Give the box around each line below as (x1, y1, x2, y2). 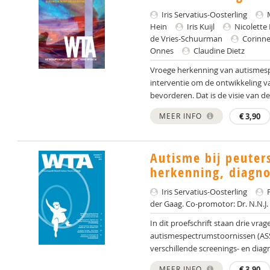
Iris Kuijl (185, 21, 215, 32)
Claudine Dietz (192, 45, 245, 56)
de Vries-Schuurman (150, 33, 222, 44)
